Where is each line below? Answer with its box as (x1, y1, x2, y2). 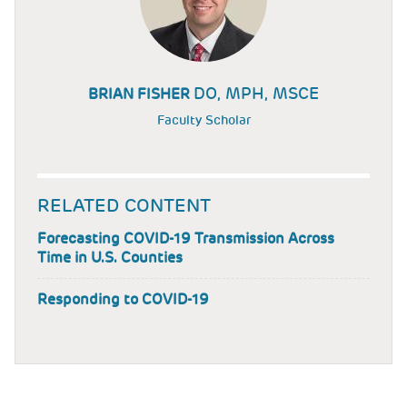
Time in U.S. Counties (37, 248, 183, 268)
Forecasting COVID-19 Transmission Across (37, 229, 334, 249)
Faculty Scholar (156, 112, 251, 129)
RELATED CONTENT (37, 194, 211, 218)
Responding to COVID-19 (37, 290, 209, 310)
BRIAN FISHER (88, 84, 194, 104)
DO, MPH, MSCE (194, 83, 319, 104)
